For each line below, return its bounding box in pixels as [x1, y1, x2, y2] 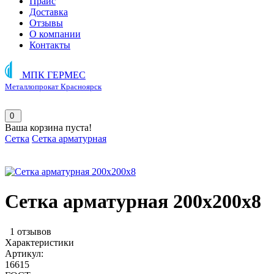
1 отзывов [10, 226, 51, 237]
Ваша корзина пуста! [5, 122, 92, 133]
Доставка [29, 7, 68, 17]
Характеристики [5, 237, 74, 248]
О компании [29, 29, 81, 39]
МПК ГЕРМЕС [22, 70, 86, 80]
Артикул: [5, 248, 43, 259]
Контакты [29, 40, 70, 50]
